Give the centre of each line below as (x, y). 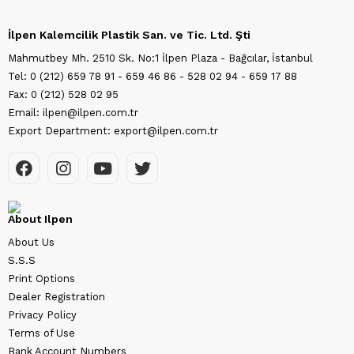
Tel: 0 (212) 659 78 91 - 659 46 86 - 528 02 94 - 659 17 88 (153, 77)
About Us (31, 243)
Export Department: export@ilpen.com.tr (113, 131)
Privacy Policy (42, 315)
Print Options (41, 279)
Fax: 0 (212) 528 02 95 (63, 95)
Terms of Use (41, 333)
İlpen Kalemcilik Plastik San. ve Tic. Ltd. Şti (129, 35)
